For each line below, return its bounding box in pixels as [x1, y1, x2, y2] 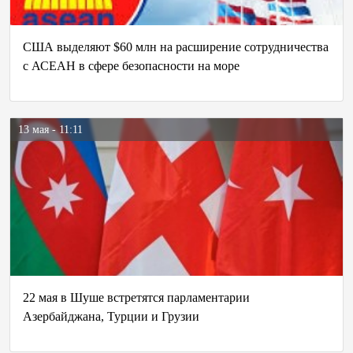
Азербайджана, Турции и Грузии [23, 310, 199, 323]
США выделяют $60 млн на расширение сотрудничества [23, 40, 329, 54]
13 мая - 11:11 [18, 124, 83, 136]
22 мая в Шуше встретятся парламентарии [23, 291, 250, 304]
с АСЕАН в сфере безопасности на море [23, 59, 240, 72]
